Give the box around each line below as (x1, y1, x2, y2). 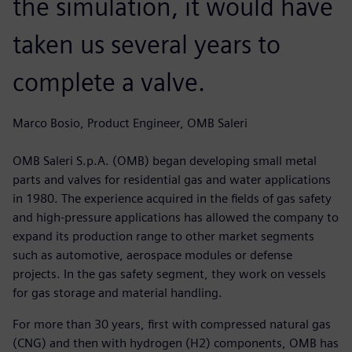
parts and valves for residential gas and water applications (13, 171, 331, 187)
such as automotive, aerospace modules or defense (13, 247, 292, 262)
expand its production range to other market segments (13, 228, 314, 244)
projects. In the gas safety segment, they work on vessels (13, 266, 326, 281)
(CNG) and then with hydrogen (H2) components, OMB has (13, 335, 339, 350)
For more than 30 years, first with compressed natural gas (13, 316, 331, 332)
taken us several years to (13, 28, 280, 60)
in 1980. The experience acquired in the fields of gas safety (13, 190, 332, 206)
